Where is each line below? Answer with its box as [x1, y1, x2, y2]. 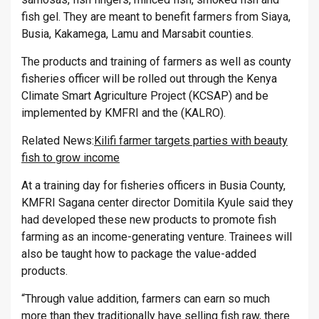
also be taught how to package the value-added [21, 247, 256, 261]
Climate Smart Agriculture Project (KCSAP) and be [21, 89, 268, 103]
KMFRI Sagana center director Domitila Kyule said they [21, 196, 293, 210]
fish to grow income [21, 151, 120, 165]
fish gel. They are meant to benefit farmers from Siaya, [21, 10, 291, 24]
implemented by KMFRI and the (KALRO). [21, 106, 226, 120]
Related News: [21, 134, 94, 148]
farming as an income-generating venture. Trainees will [21, 230, 292, 244]
